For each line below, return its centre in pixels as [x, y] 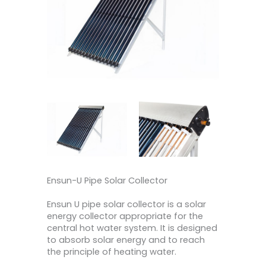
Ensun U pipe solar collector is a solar [126, 205]
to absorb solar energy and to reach [126, 240]
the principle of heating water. [112, 252]
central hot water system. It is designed [132, 228]
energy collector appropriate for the [125, 216]
